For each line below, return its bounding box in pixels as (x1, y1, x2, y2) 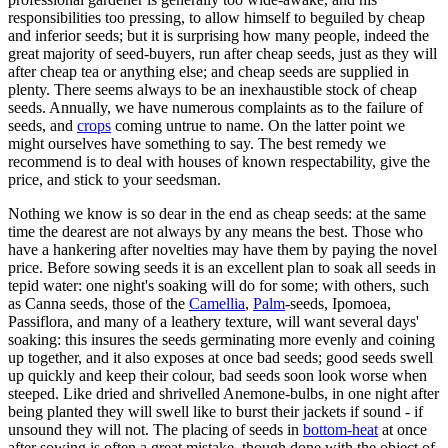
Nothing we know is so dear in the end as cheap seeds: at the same (8, 204, 426, 222)
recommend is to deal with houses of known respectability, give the (8, 152, 430, 170)
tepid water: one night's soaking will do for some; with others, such (8, 276, 429, 294)
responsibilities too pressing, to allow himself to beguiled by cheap (8, 8, 425, 26)
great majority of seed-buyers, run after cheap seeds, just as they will (8, 44, 437, 62)
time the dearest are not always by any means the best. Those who (8, 222, 423, 240)
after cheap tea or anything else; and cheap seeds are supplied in (8, 62, 409, 80)
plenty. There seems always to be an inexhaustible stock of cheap (8, 80, 417, 98)
